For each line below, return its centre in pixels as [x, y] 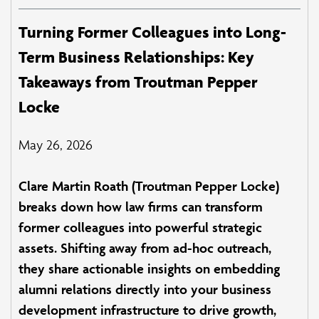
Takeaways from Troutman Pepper [138, 82]
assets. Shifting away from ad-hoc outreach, [145, 247]
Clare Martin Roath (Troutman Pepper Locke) [149, 185]
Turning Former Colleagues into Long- [152, 32]
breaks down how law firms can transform [141, 206]
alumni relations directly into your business [145, 289]
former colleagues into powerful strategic [140, 227]
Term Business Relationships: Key [136, 57]
